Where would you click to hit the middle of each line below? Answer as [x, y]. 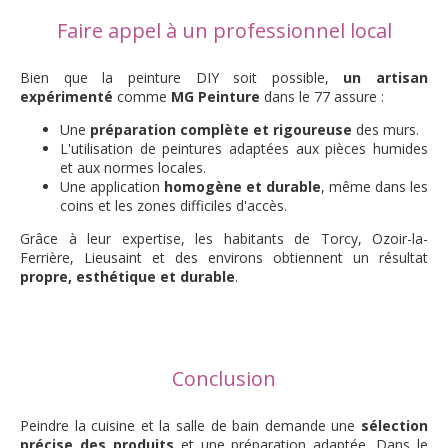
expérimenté [66, 96]
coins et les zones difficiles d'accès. [173, 205]
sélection [394, 425]
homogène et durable [242, 186]
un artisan [385, 77]
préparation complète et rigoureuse [221, 129]
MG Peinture [215, 96]
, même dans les [374, 186]
